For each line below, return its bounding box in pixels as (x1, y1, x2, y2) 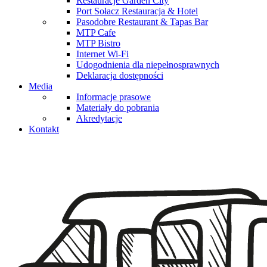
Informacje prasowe (76, 92, 151, 103)
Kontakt (29, 124, 59, 135)
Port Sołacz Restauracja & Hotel (76, 6, 198, 17)
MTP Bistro (76, 38, 120, 49)
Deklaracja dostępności (76, 70, 163, 81)
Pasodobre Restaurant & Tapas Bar (76, 17, 208, 27)
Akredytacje (76, 113, 122, 124)
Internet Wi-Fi (76, 49, 129, 60)
